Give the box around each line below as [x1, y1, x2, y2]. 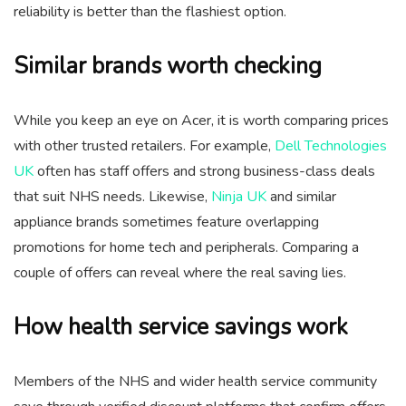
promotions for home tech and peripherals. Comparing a [14, 237, 359, 257]
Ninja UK [211, 186, 266, 207]
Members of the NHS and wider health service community [14, 371, 377, 391]
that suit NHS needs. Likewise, [14, 186, 211, 207]
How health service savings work [14, 311, 348, 343]
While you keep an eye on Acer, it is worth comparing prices [14, 110, 389, 130]
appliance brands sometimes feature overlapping [14, 211, 319, 232]
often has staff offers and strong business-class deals [34, 160, 375, 181]
